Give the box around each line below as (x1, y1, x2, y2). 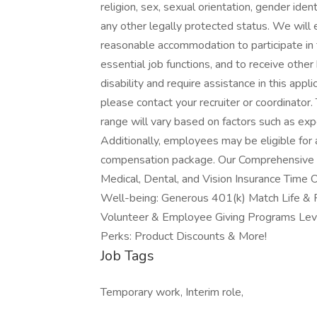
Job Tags (100, 246, 154, 265)
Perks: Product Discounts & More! (100, 229, 267, 244)
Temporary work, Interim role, (100, 284, 243, 300)
